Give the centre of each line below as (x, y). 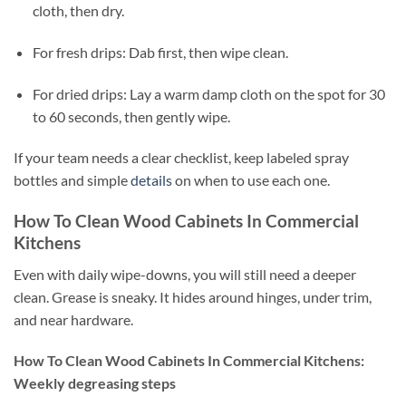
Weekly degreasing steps (95, 383)
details (151, 180)
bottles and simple (72, 180)
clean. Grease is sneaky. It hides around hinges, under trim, (193, 296)
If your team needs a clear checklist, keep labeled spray (181, 158)
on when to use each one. (251, 180)
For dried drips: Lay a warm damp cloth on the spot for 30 (208, 93)
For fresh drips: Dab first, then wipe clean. (160, 52)
